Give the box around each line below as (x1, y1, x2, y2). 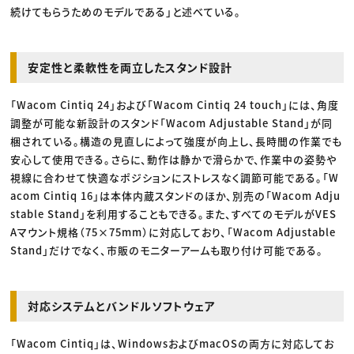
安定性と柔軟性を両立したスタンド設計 (28, 58, 233, 75)
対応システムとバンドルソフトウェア (28, 297, 217, 314)
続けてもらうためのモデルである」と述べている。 (10, 3, 242, 19)
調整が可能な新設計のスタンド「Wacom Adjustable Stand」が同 (10, 115, 333, 130)
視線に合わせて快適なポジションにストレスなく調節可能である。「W (10, 169, 340, 185)
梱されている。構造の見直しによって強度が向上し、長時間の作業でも (10, 133, 343, 149)
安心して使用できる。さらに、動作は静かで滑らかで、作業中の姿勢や (10, 151, 337, 167)
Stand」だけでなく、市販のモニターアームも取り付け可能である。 (10, 242, 324, 258)
